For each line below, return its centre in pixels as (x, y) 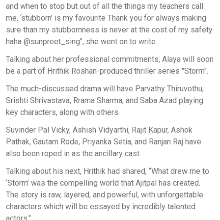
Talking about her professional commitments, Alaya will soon (110, 59)
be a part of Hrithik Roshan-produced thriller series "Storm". (108, 71)
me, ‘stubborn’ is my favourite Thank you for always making (106, 18)
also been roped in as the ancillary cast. (73, 153)
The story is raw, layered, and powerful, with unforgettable (105, 194)
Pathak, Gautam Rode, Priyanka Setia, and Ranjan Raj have (104, 141)
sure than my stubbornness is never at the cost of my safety (109, 29)
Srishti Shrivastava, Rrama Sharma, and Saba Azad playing (105, 100)
